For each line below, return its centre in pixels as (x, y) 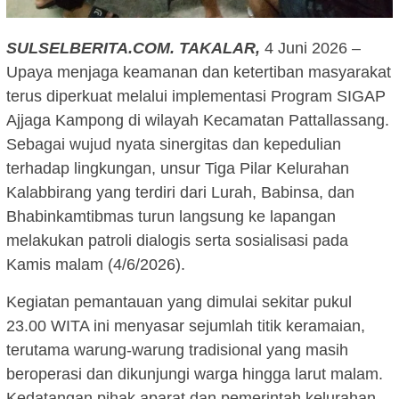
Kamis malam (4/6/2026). (96, 264)
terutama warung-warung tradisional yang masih (177, 350)
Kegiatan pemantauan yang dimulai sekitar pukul (179, 301)
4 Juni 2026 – (310, 48)
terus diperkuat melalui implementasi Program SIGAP (196, 96)
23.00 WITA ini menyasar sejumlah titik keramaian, (186, 326)
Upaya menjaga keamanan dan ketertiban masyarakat (199, 72)
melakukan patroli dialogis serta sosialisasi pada (177, 240)
